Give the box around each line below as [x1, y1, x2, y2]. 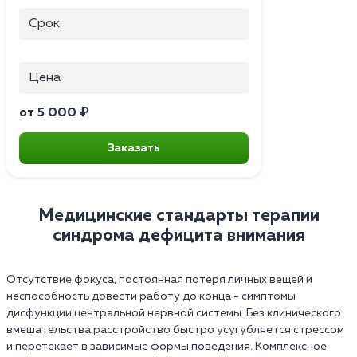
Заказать [108, 142, 160, 154]
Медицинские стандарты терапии [37, 206, 320, 225]
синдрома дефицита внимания [52, 226, 305, 245]
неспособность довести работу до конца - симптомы [6, 290, 296, 302]
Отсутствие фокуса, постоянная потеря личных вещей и [6, 273, 312, 285]
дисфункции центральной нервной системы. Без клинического [6, 307, 341, 319]
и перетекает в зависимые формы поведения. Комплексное [6, 340, 327, 352]
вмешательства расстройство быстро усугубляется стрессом [6, 324, 344, 335]
